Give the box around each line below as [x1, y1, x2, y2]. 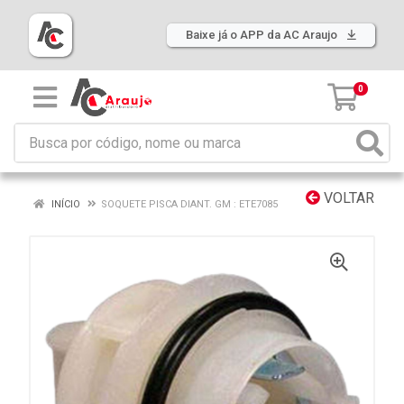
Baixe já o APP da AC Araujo [186, 28, 340, 41]
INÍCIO [49, 198, 80, 210]
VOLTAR [320, 189, 374, 207]
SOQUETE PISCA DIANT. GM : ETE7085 [101, 198, 278, 210]
